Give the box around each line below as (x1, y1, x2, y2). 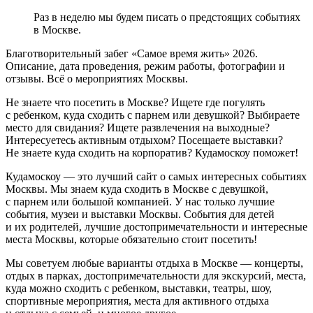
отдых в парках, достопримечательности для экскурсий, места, (6, 270, 306, 282)
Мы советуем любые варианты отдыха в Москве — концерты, (6, 257, 303, 270)
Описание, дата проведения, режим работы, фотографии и (6, 60, 285, 73)
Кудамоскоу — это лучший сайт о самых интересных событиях (6, 170, 307, 183)
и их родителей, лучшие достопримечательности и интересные (6, 221, 307, 233)
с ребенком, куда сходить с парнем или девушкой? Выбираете (6, 109, 300, 122)
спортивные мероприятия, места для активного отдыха (6, 295, 269, 307)
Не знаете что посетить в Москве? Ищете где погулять (6, 96, 265, 109)
